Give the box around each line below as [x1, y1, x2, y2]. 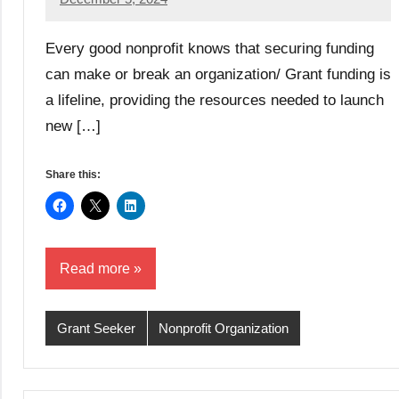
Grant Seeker [56, 320, 135, 336]
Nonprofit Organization [159, 320, 289, 336]
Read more [60, 260, 130, 276]
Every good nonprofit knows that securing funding [45, 39, 374, 57]
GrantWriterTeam [60, 3, 159, 19]
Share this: [45, 167, 101, 181]
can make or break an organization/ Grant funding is [45, 65, 391, 83]
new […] [45, 117, 101, 134]
